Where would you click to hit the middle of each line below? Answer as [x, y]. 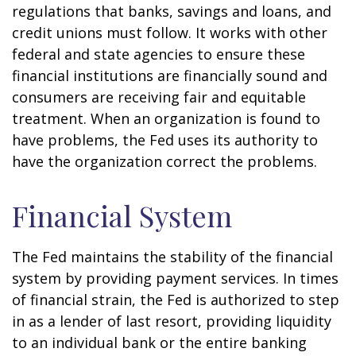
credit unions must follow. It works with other [170, 33]
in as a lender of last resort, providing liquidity [172, 321]
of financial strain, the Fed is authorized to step [176, 300]
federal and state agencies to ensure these [159, 54]
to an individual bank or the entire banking [159, 342]
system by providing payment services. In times [175, 278]
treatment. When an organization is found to [166, 118]
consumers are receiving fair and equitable [159, 97]
